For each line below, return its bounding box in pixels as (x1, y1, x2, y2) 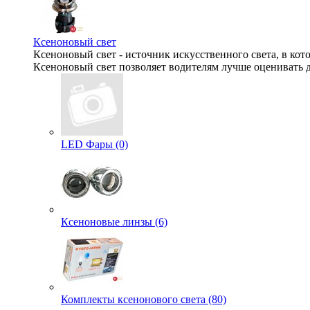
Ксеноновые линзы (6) (61, 216, 167, 228)
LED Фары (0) (61, 138, 128, 150)
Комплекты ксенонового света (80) (61, 293, 226, 305)
